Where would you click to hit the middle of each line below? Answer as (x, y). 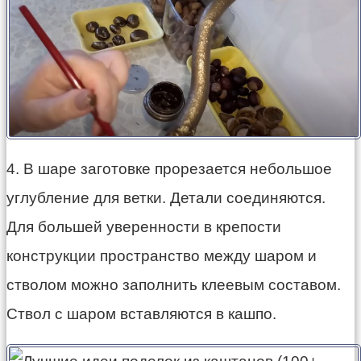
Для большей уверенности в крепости (144, 226)
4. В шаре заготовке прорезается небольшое (169, 168)
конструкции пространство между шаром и (162, 255)
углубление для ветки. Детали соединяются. (166, 197)
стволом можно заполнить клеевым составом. (174, 284)
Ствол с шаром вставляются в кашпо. (141, 313)
